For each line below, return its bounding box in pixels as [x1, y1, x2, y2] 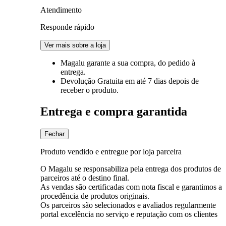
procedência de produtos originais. [40, 191, 149, 200]
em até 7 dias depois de [125, 76, 199, 85]
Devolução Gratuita [61, 76, 125, 85]
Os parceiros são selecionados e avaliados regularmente [40, 200, 216, 209]
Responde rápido [40, 22, 94, 31]
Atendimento [40, 5, 82, 14]
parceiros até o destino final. [40, 173, 129, 182]
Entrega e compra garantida [40, 104, 187, 118]
